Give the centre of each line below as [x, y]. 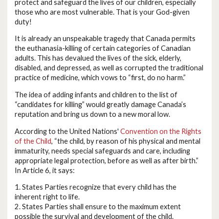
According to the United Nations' [67, 131]
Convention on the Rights [161, 131]
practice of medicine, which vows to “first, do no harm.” [100, 78]
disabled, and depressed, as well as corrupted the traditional [109, 68]
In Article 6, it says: [45, 170]
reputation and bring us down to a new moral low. [92, 114]
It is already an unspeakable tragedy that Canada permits [105, 39]
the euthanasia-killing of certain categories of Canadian [103, 48]
